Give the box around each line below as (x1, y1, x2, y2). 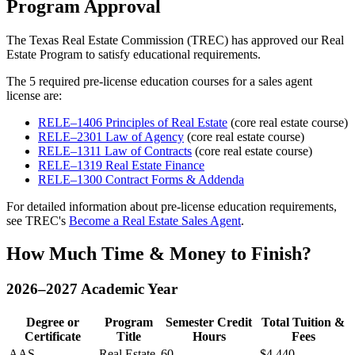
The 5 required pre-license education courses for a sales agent (6, 74, 312, 88)
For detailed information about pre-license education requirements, (6, 199, 337, 213)
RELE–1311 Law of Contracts (38, 143, 192, 158)
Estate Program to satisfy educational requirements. (6, 47, 261, 61)
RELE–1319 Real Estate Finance (38, 158, 204, 172)
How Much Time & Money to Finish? (6, 243, 311, 265)
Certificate (24, 330, 81, 344)
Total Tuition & (261, 315, 345, 330)
